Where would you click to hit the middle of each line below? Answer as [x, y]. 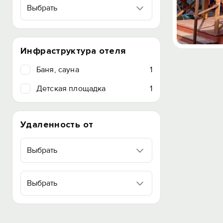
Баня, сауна [58, 70]
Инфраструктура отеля [73, 51]
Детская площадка [71, 89]
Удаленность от [57, 124]
